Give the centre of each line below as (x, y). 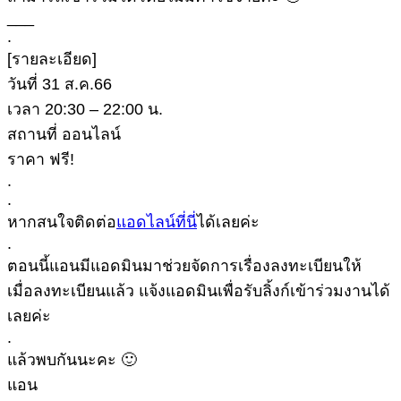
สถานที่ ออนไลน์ (64, 135)
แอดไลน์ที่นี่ (157, 222)
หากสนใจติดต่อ (62, 222)
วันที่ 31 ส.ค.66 (60, 85)
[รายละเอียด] (52, 60)
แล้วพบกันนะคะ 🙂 (72, 360)
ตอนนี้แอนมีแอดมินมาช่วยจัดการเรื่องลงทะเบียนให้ (184, 266)
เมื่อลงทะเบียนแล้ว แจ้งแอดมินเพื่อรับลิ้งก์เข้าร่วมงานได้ (199, 291)
